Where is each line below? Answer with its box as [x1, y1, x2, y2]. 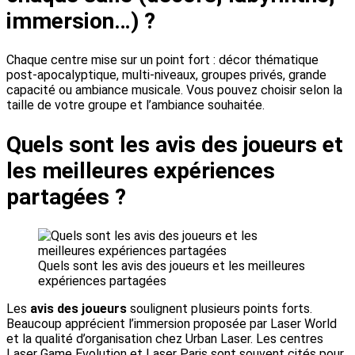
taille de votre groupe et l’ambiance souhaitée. [6, 97, 265, 113]
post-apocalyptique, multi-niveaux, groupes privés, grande [6, 67, 326, 83]
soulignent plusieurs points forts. [130, 300, 312, 316]
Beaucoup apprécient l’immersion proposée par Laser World [6, 315, 337, 331]
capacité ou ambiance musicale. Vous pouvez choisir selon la [6, 82, 342, 98]
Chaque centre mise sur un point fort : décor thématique [6, 52, 319, 68]
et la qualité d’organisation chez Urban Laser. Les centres [6, 330, 323, 346]
